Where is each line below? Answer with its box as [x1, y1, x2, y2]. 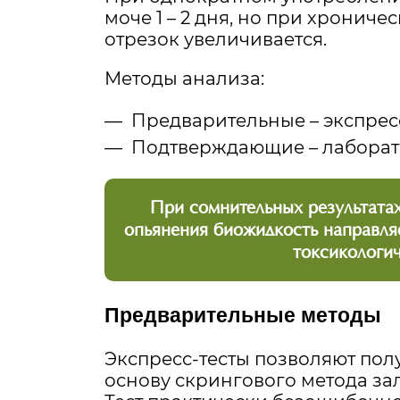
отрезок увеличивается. [104, 29, 327, 51]
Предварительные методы [104, 303, 381, 327]
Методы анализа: [104, 68, 264, 90]
